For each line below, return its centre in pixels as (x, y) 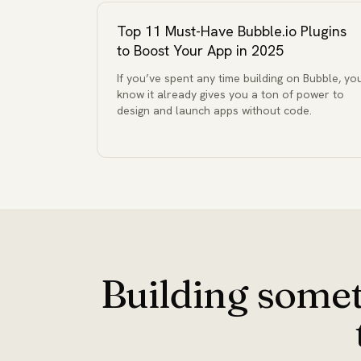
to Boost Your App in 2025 (200, 50)
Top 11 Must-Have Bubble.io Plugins (232, 31)
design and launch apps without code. (214, 110)
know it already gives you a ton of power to (230, 94)
